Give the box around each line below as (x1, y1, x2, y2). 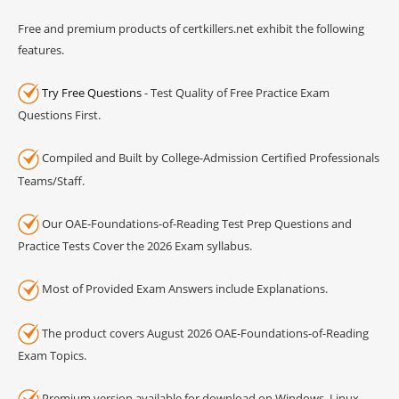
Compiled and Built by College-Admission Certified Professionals (39, 150, 379, 167)
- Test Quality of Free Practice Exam (142, 84, 330, 101)
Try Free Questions (42, 84, 142, 101)
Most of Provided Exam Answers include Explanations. (39, 281, 328, 297)
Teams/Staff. (18, 172, 85, 189)
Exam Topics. (18, 347, 86, 364)
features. (18, 41, 64, 58)
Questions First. (18, 107, 101, 124)
